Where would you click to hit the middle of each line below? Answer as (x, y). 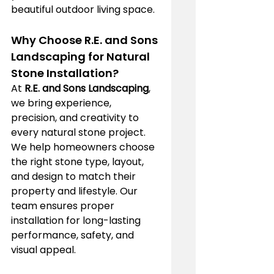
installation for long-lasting (77, 220)
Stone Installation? (65, 73)
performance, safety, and (74, 235)
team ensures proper (64, 206)
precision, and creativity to (76, 117)
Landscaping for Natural (82, 56)
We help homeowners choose (84, 147)
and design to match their (75, 176)
